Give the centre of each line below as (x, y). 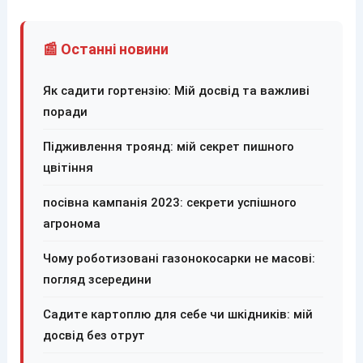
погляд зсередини (97, 279)
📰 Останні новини (105, 49)
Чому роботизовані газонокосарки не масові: (179, 258)
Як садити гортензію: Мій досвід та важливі (176, 90)
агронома (71, 223)
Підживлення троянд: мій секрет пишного (168, 146)
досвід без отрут (94, 335)
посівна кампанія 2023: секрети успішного (169, 202)
